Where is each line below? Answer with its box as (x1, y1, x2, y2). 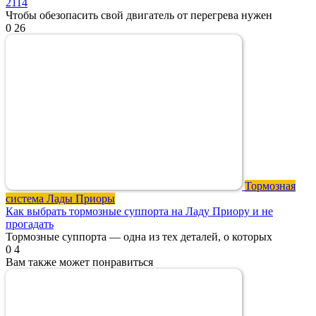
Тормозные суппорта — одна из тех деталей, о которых (6, 230, 272, 243)
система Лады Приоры (6, 192, 115, 205)
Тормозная (245, 179, 296, 192)
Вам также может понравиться (6, 255, 153, 268)
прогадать (6, 217, 54, 230)
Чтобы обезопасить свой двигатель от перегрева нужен (6, 8, 272, 21)
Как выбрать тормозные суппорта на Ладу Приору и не (6, 205, 273, 217)
